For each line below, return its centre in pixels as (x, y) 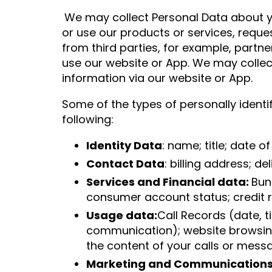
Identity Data (124, 145)
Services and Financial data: (169, 182)
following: (88, 119)
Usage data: (122, 215)
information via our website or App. (157, 78)
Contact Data (125, 164)
